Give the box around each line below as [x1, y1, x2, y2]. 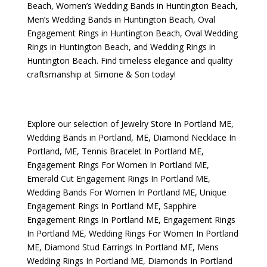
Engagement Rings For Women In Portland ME [26, 159, 207, 170]
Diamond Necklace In [153, 132, 236, 143]
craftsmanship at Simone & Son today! [26, 69, 176, 80]
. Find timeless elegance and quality [96, 55, 232, 66]
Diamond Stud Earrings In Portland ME [44, 241, 193, 253]
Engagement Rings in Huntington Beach [26, 27, 180, 39]
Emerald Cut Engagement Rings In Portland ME [26, 173, 208, 184]
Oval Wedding [182, 27, 238, 39]
